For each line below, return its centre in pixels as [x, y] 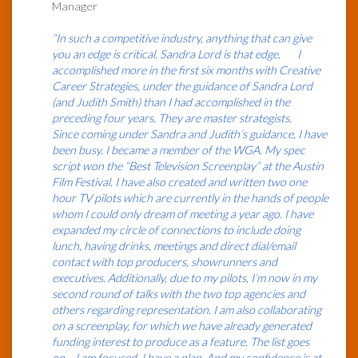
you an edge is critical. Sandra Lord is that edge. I [176, 54]
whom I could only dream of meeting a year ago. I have [183, 214]
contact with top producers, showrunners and [165, 262]
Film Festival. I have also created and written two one [179, 182]
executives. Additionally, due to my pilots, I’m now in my [185, 278]
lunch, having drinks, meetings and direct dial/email [174, 246]
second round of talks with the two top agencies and [179, 294]
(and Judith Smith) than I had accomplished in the [171, 102]
